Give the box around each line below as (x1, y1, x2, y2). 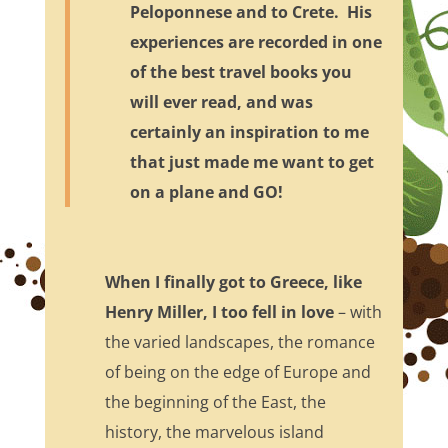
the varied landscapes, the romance (104, 331, 375, 354)
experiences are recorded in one (129, 31, 382, 54)
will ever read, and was (129, 91, 313, 114)
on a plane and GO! (129, 181, 283, 204)
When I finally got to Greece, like (104, 271, 362, 294)
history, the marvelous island (104, 421, 324, 444)
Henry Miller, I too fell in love (104, 301, 334, 324)
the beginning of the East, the (104, 391, 326, 414)
